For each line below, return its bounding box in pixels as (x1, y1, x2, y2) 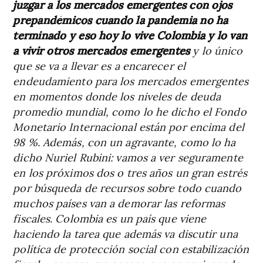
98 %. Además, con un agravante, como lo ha (13, 134, 236, 149)
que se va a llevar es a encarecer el (13, 58, 186, 73)
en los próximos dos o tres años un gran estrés (13, 164, 247, 180)
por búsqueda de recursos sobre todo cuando (13, 180, 242, 195)
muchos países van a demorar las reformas (13, 195, 225, 210)
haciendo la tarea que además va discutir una (13, 225, 238, 241)
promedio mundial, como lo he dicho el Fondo (13, 103, 247, 119)
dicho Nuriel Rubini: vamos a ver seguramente (13, 149, 243, 164)
